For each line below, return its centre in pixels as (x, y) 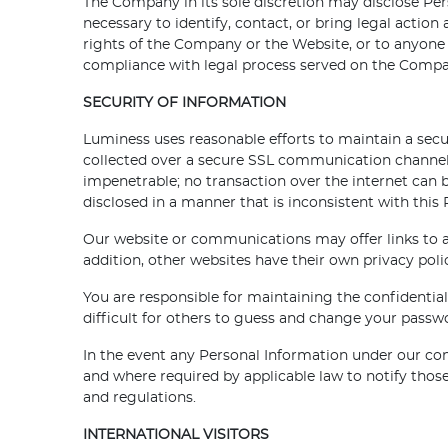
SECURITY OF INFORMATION (185, 103)
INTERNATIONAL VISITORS (176, 435)
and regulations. (140, 398)
